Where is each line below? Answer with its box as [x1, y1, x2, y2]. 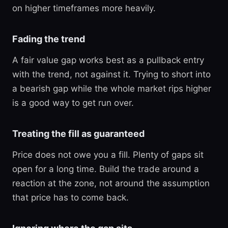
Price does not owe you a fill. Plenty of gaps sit [12, 150, 204, 160]
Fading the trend [12, 34, 85, 44]
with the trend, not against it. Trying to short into [12, 69, 211, 79]
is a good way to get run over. [12, 98, 134, 108]
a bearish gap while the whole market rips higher [12, 83, 211, 94]
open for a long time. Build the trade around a [12, 164, 199, 174]
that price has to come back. [12, 192, 129, 203]
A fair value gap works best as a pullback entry [12, 55, 204, 65]
